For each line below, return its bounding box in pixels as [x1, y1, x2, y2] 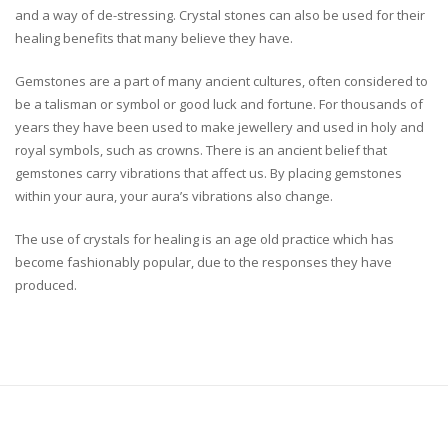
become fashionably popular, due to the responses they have [15, 253, 392, 272]
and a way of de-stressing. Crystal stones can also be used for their [15, 6, 425, 25]
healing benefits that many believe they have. [15, 29, 293, 48]
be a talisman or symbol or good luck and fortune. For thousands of [15, 95, 423, 114]
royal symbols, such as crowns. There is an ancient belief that [15, 141, 387, 160]
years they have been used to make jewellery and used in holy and [15, 118, 424, 137]
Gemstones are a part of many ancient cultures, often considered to [15, 72, 428, 91]
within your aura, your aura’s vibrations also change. [15, 187, 333, 206]
